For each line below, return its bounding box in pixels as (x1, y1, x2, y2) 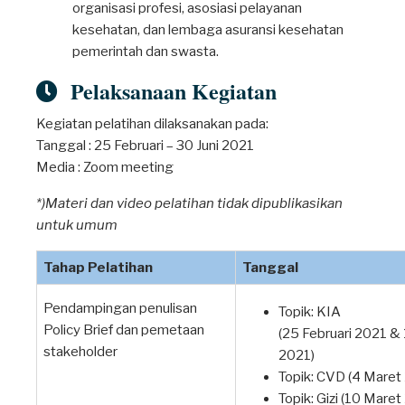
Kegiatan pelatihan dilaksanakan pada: (36, 116, 268, 132)
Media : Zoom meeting (36, 159, 174, 175)
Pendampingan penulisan (42, 300, 197, 316)
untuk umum (36, 217, 118, 233)
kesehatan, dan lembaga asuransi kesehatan (72, 22, 344, 38)
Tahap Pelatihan (42, 259, 153, 276)
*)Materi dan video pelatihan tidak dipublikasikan (36, 195, 343, 212)
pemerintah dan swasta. (72, 43, 219, 60)
